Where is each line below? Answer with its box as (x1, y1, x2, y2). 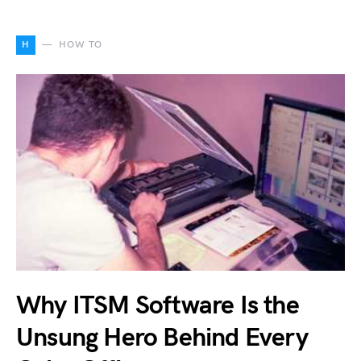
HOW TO (58, 38, 103, 51)
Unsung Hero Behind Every (16, 322, 308, 354)
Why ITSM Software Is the (16, 289, 299, 322)
